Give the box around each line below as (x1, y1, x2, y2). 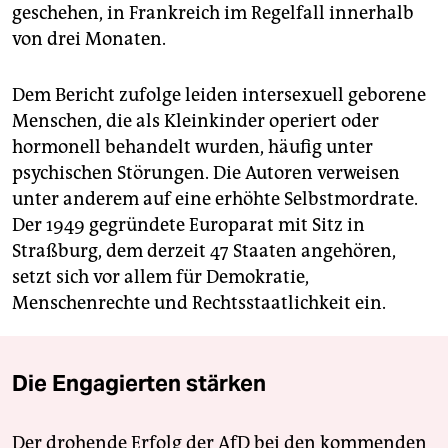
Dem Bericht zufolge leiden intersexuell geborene (12, 84, 426, 107)
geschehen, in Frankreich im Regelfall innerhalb (12, 2, 414, 25)
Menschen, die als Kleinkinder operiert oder (12, 110, 379, 133)
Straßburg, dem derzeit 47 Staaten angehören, (12, 240, 396, 263)
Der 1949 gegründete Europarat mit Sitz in (12, 214, 365, 237)
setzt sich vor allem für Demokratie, (12, 266, 309, 289)
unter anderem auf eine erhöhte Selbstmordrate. (12, 188, 418, 211)
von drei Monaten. (12, 28, 166, 51)
